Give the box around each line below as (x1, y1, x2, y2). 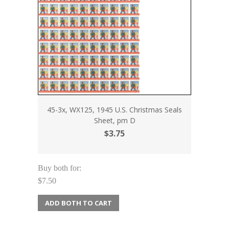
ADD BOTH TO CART (45, 198, 112, 208)
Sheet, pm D (94, 115, 135, 125)
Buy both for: (38, 163, 81, 172)
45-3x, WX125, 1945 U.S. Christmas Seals (47, 104, 182, 114)
